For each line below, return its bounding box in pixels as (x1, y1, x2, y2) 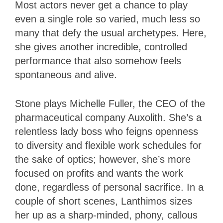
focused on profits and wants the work (15, 168, 183, 179)
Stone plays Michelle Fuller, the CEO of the (15, 98, 205, 110)
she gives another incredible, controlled (15, 41, 187, 53)
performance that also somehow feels (15, 55, 181, 67)
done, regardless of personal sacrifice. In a (15, 182, 204, 193)
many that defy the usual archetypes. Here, (15, 27, 207, 39)
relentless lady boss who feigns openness (15, 126, 198, 137)
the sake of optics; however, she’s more (15, 154, 191, 165)
